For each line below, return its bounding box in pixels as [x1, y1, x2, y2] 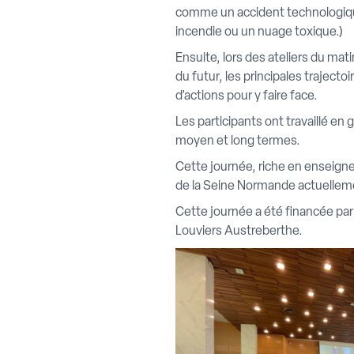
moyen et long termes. [175, 135, 300, 148]
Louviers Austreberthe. [175, 225, 303, 238]
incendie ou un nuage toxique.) [175, 26, 343, 39]
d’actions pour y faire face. [175, 90, 318, 103]
